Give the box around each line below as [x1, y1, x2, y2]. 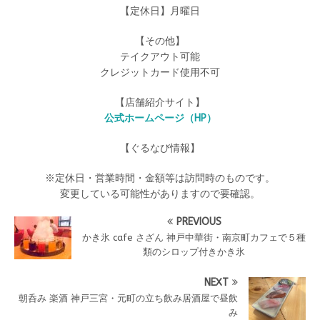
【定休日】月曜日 [120, 5, 200, 17]
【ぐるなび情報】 [120, 142, 200, 154]
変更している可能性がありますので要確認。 [60, 188, 260, 200]
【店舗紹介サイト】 [115, 96, 205, 109]
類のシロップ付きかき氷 [143, 246, 245, 257]
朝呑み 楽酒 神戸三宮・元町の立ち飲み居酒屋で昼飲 [19, 293, 238, 304]
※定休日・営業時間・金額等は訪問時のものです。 [45, 172, 275, 184]
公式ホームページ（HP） [104, 112, 216, 124]
